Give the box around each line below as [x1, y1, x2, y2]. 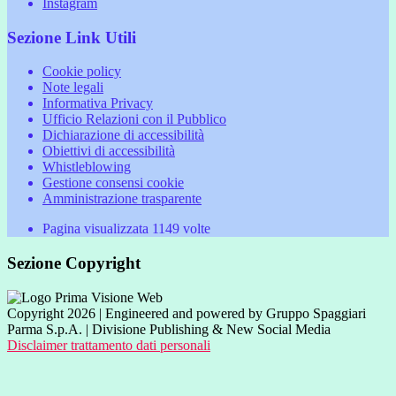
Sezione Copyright [7, 254, 141, 273]
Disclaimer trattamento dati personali [7, 337, 210, 353]
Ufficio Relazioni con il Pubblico [42, 111, 226, 127]
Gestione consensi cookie [42, 175, 184, 191]
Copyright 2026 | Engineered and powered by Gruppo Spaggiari [7, 305, 366, 321]
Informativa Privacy [42, 95, 153, 111]
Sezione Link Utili [7, 27, 136, 47]
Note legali [42, 80, 103, 95]
